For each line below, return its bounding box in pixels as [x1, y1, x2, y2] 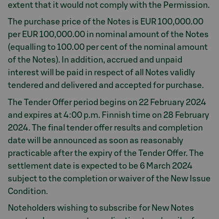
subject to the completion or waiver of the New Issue [8, 174, 211, 183]
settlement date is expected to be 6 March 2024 [8, 161, 193, 170]
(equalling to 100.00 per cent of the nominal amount [8, 43, 208, 51]
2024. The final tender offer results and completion [8, 123, 203, 132]
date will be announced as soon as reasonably [8, 136, 183, 145]
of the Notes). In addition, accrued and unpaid [8, 56, 182, 64]
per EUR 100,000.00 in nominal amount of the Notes [8, 30, 209, 39]
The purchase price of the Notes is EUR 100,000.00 [8, 18, 203, 26]
